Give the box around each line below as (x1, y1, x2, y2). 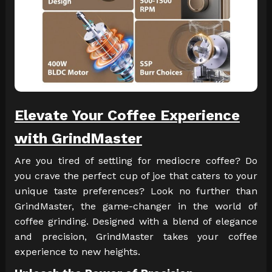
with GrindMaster (14, 130, 142, 148)
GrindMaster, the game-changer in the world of (14, 200, 258, 212)
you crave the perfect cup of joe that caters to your (14, 170, 258, 182)
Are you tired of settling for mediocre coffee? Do (14, 155, 258, 167)
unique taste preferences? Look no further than (14, 185, 258, 197)
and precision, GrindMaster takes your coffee (14, 231, 258, 243)
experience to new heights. (14, 246, 140, 258)
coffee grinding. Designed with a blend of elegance (14, 216, 258, 228)
